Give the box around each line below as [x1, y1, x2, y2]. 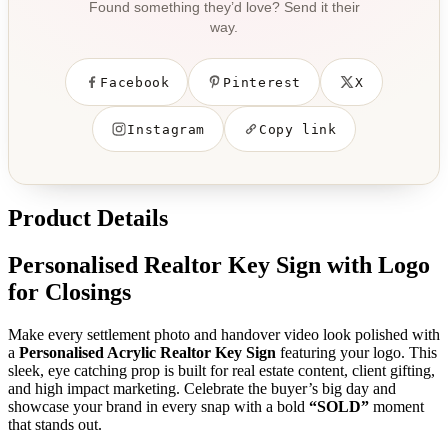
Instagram [127, 121, 205, 137]
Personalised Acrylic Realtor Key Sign [19, 343, 276, 361]
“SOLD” [309, 397, 369, 415]
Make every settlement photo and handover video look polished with [8, 325, 440, 343]
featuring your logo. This [276, 343, 437, 361]
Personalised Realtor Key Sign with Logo [8, 251, 430, 278]
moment [369, 397, 424, 415]
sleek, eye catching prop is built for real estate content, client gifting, [8, 361, 435, 379]
